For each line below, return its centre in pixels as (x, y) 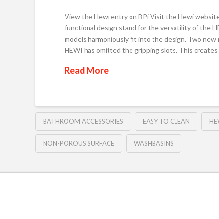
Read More (87, 71)
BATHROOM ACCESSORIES (83, 121)
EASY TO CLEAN (166, 121)
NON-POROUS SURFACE (79, 143)
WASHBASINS (153, 143)
